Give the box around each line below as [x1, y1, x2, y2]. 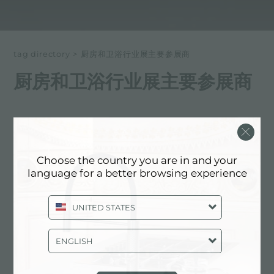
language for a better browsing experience [27, 166, 247, 179]
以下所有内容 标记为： [13, 119, 108, 131]
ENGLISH [55, 235, 93, 246]
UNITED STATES [72, 202, 135, 212]
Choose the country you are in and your [37, 154, 237, 166]
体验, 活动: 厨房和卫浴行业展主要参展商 [23, 153, 251, 166]
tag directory [13, 49, 70, 59]
